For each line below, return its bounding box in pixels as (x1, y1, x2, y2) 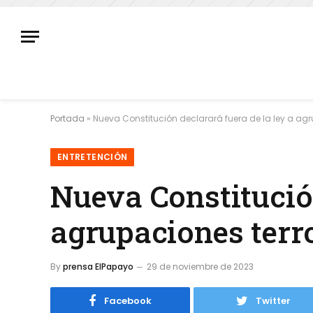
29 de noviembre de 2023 (147, 261, 254, 272)
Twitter (256, 294, 291, 307)
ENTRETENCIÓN (57, 151, 128, 163)
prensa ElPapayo (63, 261, 133, 272)
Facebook (104, 294, 152, 307)
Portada (50, 112, 85, 124)
